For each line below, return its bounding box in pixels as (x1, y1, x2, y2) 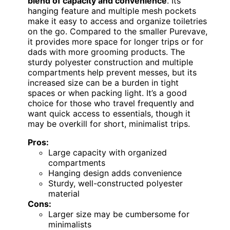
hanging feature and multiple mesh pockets (28, 6, 196, 16)
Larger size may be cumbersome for (48, 209, 189, 220)
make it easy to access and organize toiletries (28, 16, 207, 27)
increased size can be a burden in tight (28, 78, 179, 88)
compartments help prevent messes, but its (28, 67, 197, 78)
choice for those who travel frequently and (28, 98, 194, 109)
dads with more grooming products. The (28, 47, 185, 57)
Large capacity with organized (48, 147, 167, 158)
